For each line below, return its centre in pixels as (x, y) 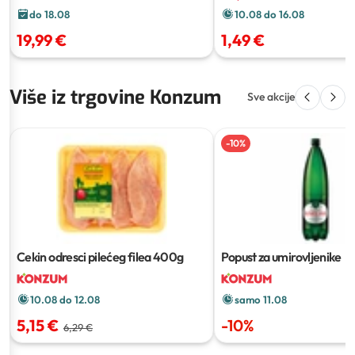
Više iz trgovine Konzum (115, 97)
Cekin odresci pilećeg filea (84, 256)
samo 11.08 (260, 299)
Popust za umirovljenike (281, 256)
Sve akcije (271, 97)
